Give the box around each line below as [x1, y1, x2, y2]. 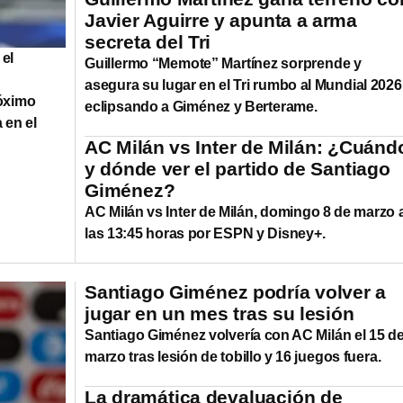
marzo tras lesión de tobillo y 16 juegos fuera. [85, 348, 381, 364]
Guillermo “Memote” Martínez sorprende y [85, 55, 362, 71]
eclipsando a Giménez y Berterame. [85, 98, 318, 114]
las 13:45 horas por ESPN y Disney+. [85, 225, 326, 241]
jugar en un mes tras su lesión [85, 302, 354, 324]
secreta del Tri [85, 31, 211, 52]
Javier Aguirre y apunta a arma [85, 9, 357, 31]
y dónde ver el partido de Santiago [85, 157, 390, 179]
